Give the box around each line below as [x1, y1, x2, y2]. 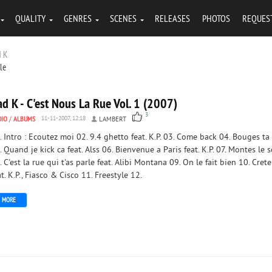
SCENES [110, 12, 137, 24]
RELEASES [155, 12, 190, 24]
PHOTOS [202, 12, 230, 24]
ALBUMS [13, 114, 35, 123]
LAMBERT [99, 115, 126, 124]
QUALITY [15, 12, 46, 24]
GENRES [64, 12, 92, 24]
